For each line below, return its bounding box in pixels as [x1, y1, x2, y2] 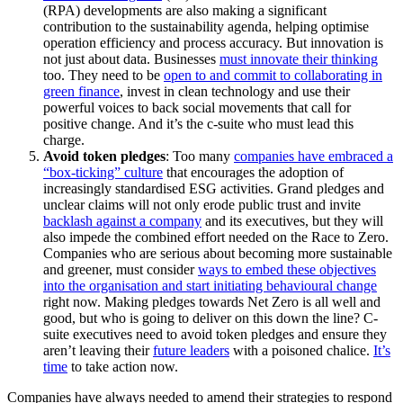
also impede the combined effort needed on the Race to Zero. [43, 229, 389, 246]
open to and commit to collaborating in [164, 67, 382, 84]
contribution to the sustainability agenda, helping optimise [43, 19, 369, 35]
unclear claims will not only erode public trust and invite [43, 197, 361, 213]
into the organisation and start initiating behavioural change [43, 278, 377, 294]
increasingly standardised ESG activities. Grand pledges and [43, 181, 384, 197]
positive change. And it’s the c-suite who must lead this [43, 116, 354, 132]
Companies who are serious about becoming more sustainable [43, 246, 392, 262]
